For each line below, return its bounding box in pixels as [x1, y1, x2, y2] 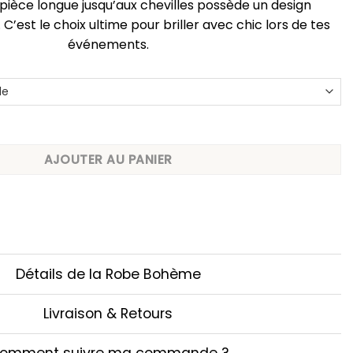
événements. [67, 35, 149, 54]
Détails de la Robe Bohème [15, 265, 201, 284]
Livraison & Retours [43, 304, 173, 324]
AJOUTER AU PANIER [43, 150, 173, 168]
